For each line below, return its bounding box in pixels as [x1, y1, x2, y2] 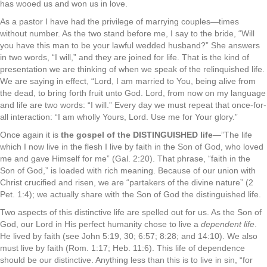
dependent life [201, 219, 254, 229]
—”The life [213, 130, 252, 139]
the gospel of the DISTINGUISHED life [61, 130, 213, 139]
